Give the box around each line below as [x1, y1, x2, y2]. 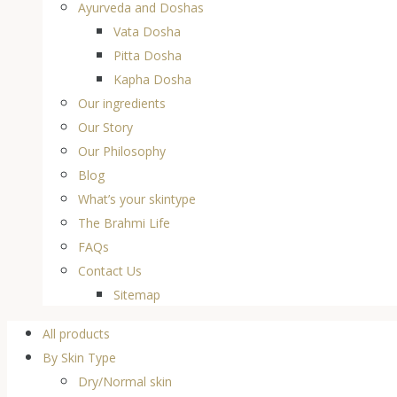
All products [43, 325, 110, 342]
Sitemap [113, 286, 160, 303]
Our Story [78, 119, 133, 136]
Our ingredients [78, 95, 166, 112]
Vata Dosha [113, 23, 181, 40]
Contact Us [78, 262, 142, 279]
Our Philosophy [78, 143, 166, 160]
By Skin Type [43, 349, 116, 366]
